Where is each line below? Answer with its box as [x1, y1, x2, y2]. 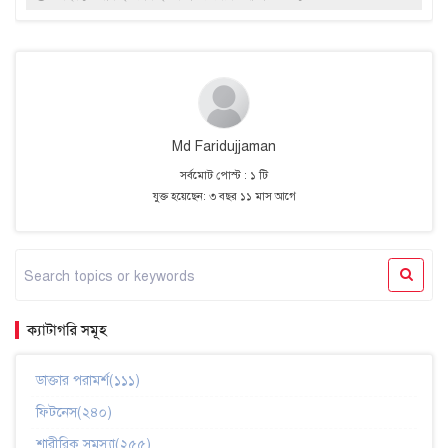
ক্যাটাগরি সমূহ [27, 319, 107, 340]
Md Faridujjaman [172, 137, 276, 155]
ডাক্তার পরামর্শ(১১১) [36, 371, 140, 389]
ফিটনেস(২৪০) [36, 403, 112, 421]
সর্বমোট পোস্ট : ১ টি [180, 167, 268, 182]
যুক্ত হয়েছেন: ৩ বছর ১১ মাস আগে [152, 188, 296, 203]
